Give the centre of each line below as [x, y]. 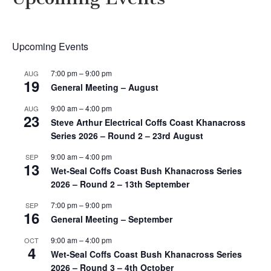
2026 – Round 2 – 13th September [120, 184]
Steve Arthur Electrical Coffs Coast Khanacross [148, 122]
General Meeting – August [105, 87]
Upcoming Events [50, 47]
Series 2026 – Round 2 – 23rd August [127, 136]
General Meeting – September [112, 219]
